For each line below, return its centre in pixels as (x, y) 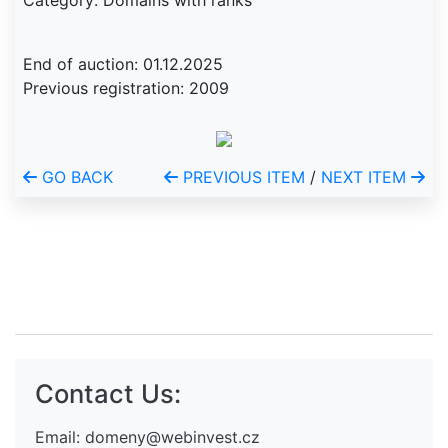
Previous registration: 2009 (126, 88)
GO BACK (75, 177)
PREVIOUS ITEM (241, 177)
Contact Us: (108, 394)
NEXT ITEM (366, 177)
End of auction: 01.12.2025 (123, 64)
